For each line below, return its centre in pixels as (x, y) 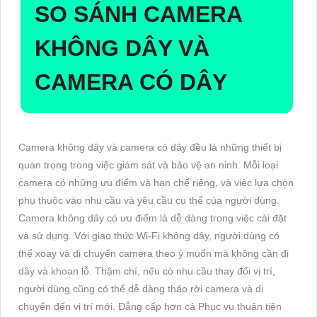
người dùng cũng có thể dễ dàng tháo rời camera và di (141, 288)
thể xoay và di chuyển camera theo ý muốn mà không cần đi (154, 253)
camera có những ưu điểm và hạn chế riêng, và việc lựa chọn (156, 182)
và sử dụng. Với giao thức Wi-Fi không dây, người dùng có (149, 235)
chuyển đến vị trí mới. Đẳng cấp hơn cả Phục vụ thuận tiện (150, 306)
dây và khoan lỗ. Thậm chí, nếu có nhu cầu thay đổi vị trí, (147, 271)
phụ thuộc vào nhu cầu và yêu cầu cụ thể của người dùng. (149, 200)
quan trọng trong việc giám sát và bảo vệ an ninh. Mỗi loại (148, 165)
